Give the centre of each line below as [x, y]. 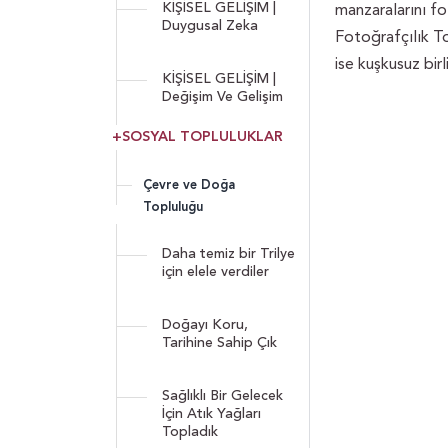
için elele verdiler [215, 271]
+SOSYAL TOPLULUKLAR [197, 136]
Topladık [190, 431]
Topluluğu [173, 207]
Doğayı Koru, [205, 324]
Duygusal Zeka [210, 25]
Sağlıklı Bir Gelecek [222, 395]
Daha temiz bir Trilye [228, 253]
